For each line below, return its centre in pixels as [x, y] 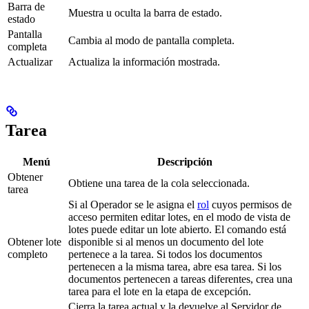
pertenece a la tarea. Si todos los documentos [165, 255]
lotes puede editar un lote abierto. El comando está [177, 230]
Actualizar [30, 62]
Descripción [185, 162]
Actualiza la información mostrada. [144, 62]
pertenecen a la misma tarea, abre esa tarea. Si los [175, 267]
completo [28, 255]
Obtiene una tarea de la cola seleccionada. [159, 183]
